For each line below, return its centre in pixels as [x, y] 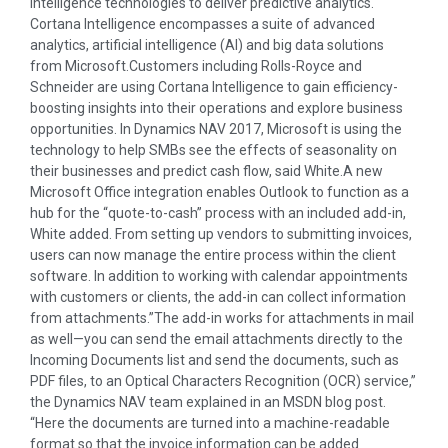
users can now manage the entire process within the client [213, 255]
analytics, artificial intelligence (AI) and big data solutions [207, 45]
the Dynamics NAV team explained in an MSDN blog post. [208, 402]
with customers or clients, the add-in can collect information [218, 297]
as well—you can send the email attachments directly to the [216, 339]
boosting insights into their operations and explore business [216, 108]
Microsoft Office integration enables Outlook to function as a [219, 192]
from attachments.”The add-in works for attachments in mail [222, 318]
